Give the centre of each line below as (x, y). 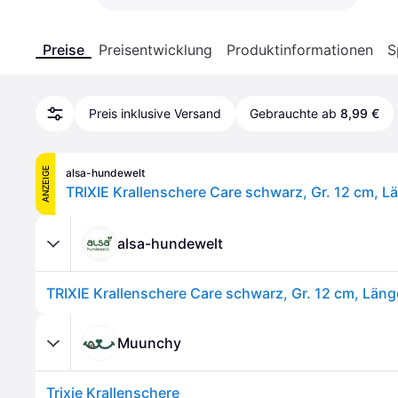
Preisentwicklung (155, 50)
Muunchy (149, 342)
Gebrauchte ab (293, 113)
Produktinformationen (300, 50)
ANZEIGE (45, 184)
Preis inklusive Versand (155, 113)
